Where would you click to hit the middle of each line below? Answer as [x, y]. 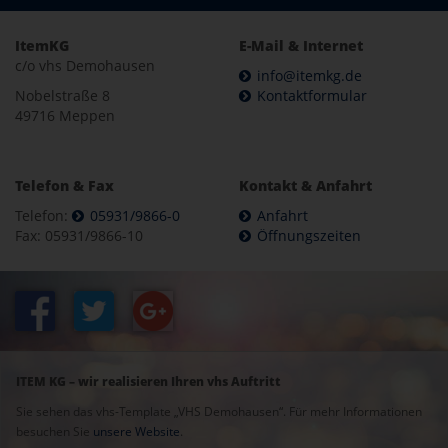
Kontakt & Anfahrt [305, 185]
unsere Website [136, 431]
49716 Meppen [65, 115]
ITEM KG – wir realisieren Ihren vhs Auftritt [148, 381]
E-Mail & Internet [301, 45]
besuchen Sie [54, 431]
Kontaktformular [312, 95]
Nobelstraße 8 [62, 95]
